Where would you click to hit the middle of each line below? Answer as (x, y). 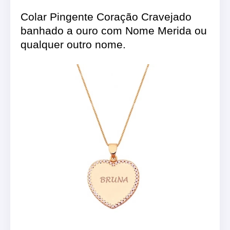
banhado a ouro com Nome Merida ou (114, 30)
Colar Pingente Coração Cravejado (106, 16)
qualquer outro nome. (73, 44)
